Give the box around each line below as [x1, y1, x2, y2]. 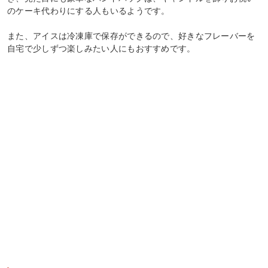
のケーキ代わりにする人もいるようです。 [7, 5, 170, 16]
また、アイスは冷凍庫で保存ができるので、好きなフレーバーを [7, 31, 255, 41]
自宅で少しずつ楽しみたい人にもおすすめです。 [7, 43, 196, 53]
